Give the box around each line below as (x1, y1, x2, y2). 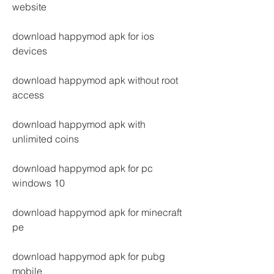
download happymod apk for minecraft (12, 206, 182, 218)
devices (12, 45, 47, 57)
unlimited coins (12, 133, 79, 145)
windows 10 (12, 177, 65, 189)
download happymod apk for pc (12, 162, 153, 174)
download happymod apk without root (12, 74, 178, 86)
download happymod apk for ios (12, 30, 154, 42)
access (12, 89, 44, 101)
